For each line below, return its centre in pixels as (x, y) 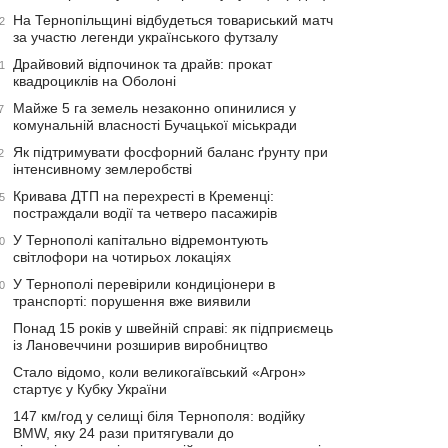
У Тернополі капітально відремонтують (140, 240)
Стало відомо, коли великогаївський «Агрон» (159, 372)
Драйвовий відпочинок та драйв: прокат (142, 64)
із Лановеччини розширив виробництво (140, 345)
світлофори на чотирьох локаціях (122, 257)
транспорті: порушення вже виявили (132, 301)
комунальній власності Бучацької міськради (155, 125)
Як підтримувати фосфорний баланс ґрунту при (170, 152)
